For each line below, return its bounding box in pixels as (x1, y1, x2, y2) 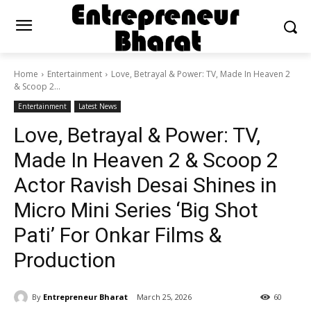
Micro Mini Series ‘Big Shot (14, 198, 258, 223)
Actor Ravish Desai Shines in (14, 173, 277, 198)
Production (14, 248, 116, 273)
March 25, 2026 (137, 292, 192, 303)
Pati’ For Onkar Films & (14, 223, 221, 248)
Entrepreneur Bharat (43, 291, 128, 302)
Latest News (78, 101, 117, 112)
